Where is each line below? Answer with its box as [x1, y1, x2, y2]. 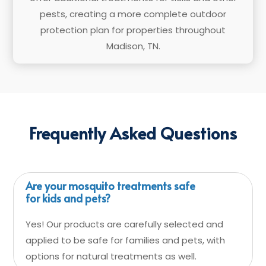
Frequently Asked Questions [29, 121, 237, 144]
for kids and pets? [26, 191, 111, 205]
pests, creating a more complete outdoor [40, 8, 226, 20]
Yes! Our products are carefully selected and [26, 218, 224, 230]
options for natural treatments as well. [26, 250, 197, 262]
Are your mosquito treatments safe [26, 178, 196, 193]
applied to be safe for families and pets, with [26, 234, 226, 246]
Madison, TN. [106, 40, 160, 52]
